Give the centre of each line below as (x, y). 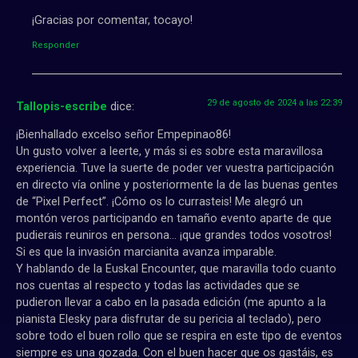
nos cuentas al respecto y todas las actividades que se (158, 286)
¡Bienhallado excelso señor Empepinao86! (123, 135)
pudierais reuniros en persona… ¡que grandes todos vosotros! (174, 236)
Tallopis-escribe (62, 106)
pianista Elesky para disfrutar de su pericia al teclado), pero (169, 320)
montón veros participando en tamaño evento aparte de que (174, 219)
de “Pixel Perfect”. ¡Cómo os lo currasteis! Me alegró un (159, 202)
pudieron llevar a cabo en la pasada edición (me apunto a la (171, 303)
